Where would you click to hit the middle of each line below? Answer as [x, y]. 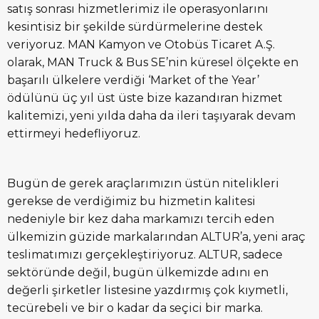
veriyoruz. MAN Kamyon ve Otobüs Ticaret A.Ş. [141, 45]
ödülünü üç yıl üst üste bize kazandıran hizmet [145, 98]
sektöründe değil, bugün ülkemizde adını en [138, 273]
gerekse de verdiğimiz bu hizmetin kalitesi [131, 202]
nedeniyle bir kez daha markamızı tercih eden [141, 219]
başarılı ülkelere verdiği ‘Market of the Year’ [133, 80]
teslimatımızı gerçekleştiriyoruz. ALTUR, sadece [145, 255]
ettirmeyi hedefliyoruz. [75, 134]
